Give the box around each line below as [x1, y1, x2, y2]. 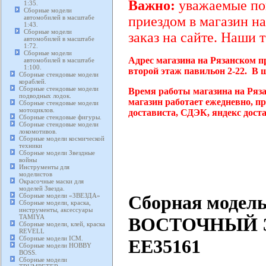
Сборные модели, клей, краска [19, 220, 105, 228]
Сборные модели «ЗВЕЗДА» [19, 192, 100, 199]
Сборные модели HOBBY [19, 242, 91, 249]
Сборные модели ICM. [19, 235, 83, 242]
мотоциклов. [19, 106, 55, 114]
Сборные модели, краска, [19, 199, 91, 207]
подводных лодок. [19, 92, 71, 100]
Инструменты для [19, 163, 69, 171]
